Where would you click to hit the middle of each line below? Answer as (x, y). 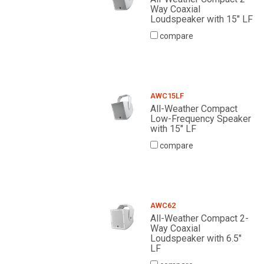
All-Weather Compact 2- (199, 219)
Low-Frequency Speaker (200, 119)
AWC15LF (167, 96)
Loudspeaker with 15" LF (201, 19)
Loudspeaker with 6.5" (196, 239)
